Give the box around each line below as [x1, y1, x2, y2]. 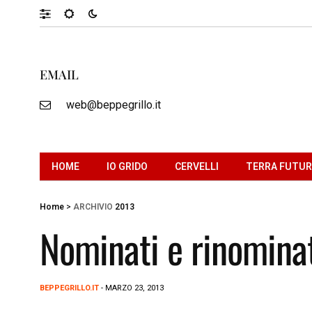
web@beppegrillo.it [65, 97, 161, 111]
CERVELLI [175, 160, 219, 172]
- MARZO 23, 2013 [99, 283, 164, 292]
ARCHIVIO [73, 201, 113, 212]
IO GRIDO [107, 160, 148, 172]
